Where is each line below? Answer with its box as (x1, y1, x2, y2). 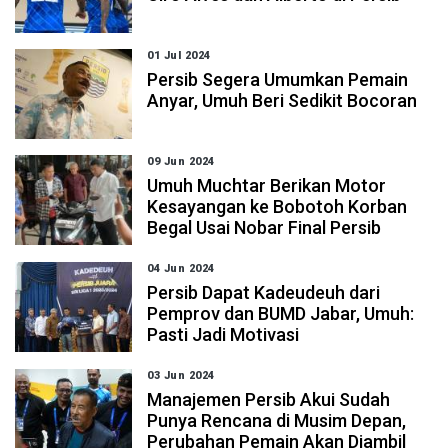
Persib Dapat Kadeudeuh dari (147, 282, 381, 303)
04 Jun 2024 (147, 262, 215, 275)
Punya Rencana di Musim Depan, (147, 410, 407, 431)
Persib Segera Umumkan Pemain (147, 69, 409, 90)
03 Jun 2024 (147, 369, 215, 382)
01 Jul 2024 (147, 49, 211, 62)
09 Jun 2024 (147, 155, 215, 168)
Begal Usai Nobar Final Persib (147, 217, 382, 238)
